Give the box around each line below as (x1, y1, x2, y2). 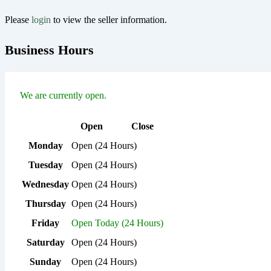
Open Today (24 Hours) (71, 217, 163, 228)
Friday (31, 217, 59, 228)
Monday (28, 140, 63, 151)
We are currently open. (20, 90, 106, 100)
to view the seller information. (51, 14, 167, 25)
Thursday (25, 198, 66, 209)
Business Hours (5, 42, 94, 57)
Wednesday (22, 178, 69, 189)
